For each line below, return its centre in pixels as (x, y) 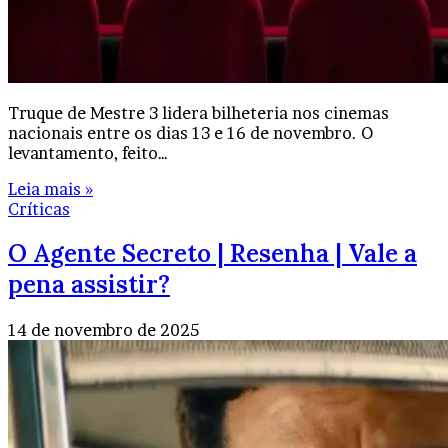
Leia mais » (50, 188)
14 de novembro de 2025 (103, 330)
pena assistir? (89, 285)
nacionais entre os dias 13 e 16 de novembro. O (190, 132)
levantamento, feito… (88, 152)
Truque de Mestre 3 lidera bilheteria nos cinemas (198, 112)
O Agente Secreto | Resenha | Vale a (212, 254)
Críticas (39, 208)
